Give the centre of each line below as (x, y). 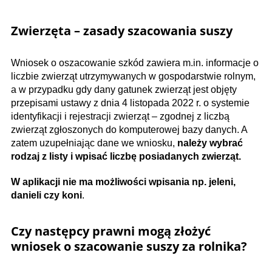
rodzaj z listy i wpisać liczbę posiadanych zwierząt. (126, 156)
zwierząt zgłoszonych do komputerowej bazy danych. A (129, 129)
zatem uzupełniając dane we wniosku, (94, 143)
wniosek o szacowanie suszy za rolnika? (129, 246)
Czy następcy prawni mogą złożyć (111, 231)
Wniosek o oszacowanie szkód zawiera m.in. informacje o (135, 63)
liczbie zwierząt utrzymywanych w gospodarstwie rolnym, (133, 76)
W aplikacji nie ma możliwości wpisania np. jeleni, (123, 182)
